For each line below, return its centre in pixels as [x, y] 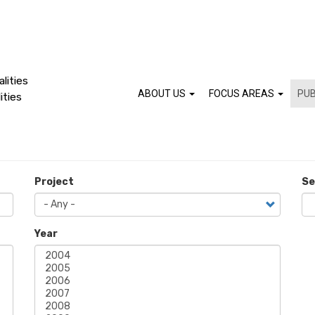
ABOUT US [163, 94]
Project [54, 182]
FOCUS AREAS [243, 94]
